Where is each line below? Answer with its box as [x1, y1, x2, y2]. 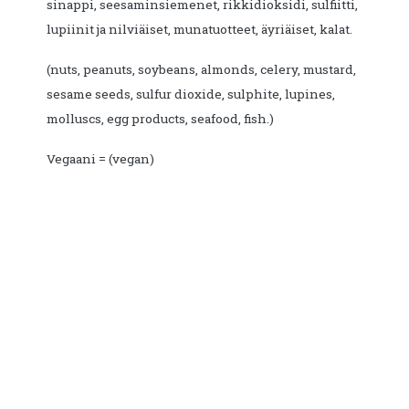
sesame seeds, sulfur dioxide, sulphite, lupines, [47, 86, 335, 103]
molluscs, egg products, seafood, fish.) [47, 110, 274, 128]
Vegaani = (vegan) [47, 151, 154, 168]
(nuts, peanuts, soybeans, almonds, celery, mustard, [47, 61, 356, 79]
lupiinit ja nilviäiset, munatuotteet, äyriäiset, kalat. [47, 21, 352, 38]
